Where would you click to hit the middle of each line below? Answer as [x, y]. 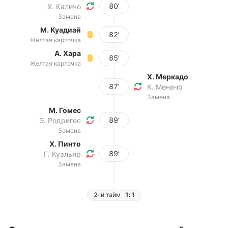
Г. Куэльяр [62, 154]
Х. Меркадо [168, 77]
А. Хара [68, 53]
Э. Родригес [60, 120]
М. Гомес [65, 110]
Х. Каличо [64, 6]
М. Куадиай [61, 30]
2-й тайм [107, 195]
